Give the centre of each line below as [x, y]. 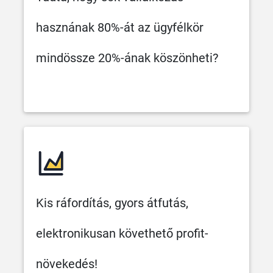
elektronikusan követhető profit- [122, 233]
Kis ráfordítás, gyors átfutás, [112, 203]
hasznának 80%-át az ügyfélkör [120, 27]
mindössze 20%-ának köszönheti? [127, 58]
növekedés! [67, 264]
